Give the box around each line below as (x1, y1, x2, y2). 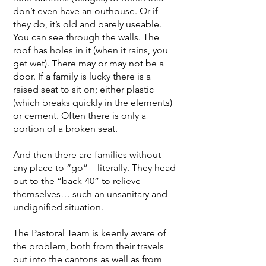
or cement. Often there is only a (13, 110, 146, 122)
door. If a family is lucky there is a (13, 71, 151, 83)
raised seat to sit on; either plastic (13, 84, 154, 96)
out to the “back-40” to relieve (13, 175, 141, 187)
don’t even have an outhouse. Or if (13, 5, 158, 17)
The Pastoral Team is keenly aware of (13, 227, 166, 239)
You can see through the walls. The (13, 31, 159, 43)
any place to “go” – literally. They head (13, 162, 176, 174)
